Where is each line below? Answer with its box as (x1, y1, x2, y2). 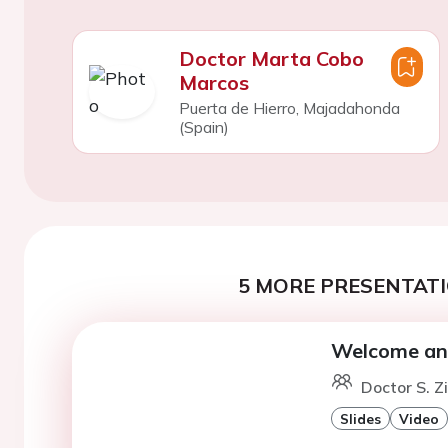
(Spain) (178, 116, 229, 137)
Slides (339, 409, 381, 427)
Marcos (178, 69, 249, 95)
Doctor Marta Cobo (178, 45, 364, 71)
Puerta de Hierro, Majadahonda (178, 97, 400, 118)
